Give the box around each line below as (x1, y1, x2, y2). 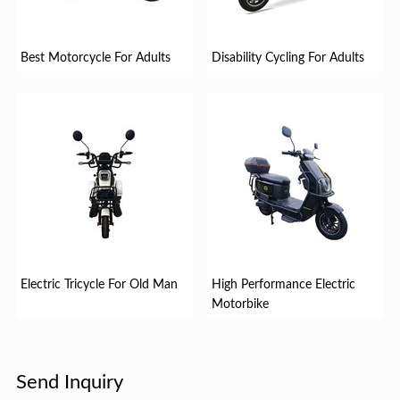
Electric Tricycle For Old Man (20, 279, 178, 292)
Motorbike (212, 298, 270, 312)
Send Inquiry (15, 371, 123, 392)
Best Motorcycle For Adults (20, 52, 171, 65)
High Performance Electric (212, 279, 356, 292)
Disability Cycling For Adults (212, 52, 365, 65)
